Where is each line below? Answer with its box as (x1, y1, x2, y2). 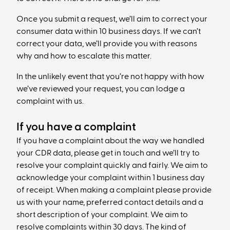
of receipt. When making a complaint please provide (16, 186, 212, 194)
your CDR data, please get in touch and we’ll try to (16, 149, 200, 157)
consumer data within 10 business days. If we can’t (16, 27, 201, 35)
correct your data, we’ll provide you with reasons (16, 40, 197, 48)
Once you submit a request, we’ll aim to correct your (16, 15, 207, 23)
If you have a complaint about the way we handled (16, 137, 204, 145)
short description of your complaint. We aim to (16, 210, 188, 219)
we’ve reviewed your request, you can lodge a (16, 85, 185, 93)
